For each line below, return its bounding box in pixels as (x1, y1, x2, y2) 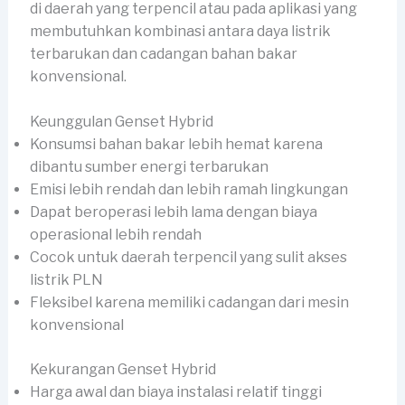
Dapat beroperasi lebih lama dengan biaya (29, 203, 317, 221)
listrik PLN (29, 271, 103, 289)
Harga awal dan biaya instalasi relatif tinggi (29, 383, 322, 401)
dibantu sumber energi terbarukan (29, 158, 268, 176)
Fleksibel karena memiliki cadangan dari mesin (29, 294, 349, 312)
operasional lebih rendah (29, 226, 202, 244)
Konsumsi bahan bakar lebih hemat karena (29, 136, 323, 154)
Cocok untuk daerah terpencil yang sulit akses (29, 249, 347, 267)
